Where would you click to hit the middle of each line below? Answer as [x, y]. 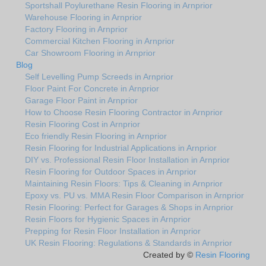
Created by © [169, 255]
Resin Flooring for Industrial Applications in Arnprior [121, 148]
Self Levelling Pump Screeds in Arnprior [99, 77]
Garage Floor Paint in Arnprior [81, 101]
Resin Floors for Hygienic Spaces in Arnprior [108, 219]
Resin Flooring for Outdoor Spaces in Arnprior [111, 172]
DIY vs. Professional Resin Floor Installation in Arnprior [127, 160]
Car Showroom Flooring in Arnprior [90, 53]
